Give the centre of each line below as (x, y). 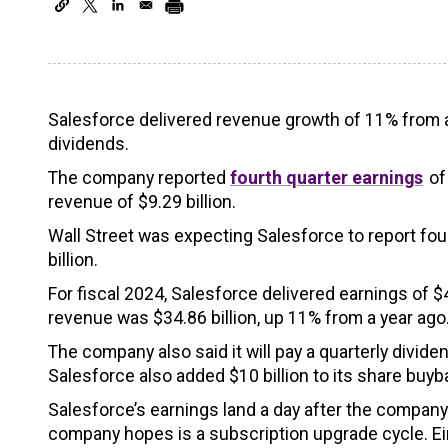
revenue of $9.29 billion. (142, 202)
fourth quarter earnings (326, 178)
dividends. (88, 144)
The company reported (139, 178)
